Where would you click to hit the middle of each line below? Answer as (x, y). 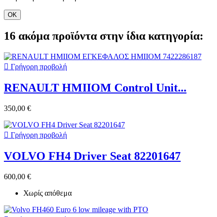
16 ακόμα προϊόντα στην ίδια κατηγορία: (104, 36)
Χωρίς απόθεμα (47, 193)
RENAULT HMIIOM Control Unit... (95, 88)
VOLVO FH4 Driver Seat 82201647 (92, 156)
